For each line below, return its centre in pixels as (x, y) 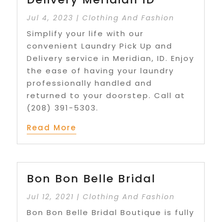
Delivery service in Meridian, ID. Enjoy (111, 58)
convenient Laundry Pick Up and (100, 46)
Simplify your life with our (85, 34)
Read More (52, 128)
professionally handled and (90, 83)
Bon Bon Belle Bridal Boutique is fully (111, 213)
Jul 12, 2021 (51, 197)
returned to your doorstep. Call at (106, 96)
